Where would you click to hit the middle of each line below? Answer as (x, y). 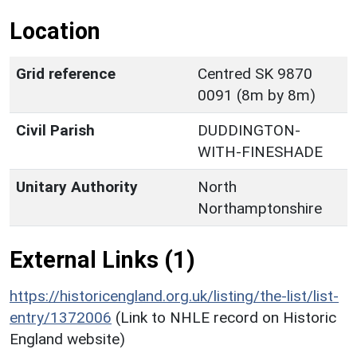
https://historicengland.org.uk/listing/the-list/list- (174, 296)
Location (55, 31)
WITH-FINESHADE (260, 151)
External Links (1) (102, 259)
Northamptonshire (260, 208)
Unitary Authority (77, 186)
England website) (67, 339)
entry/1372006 (61, 317)
